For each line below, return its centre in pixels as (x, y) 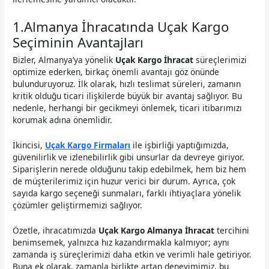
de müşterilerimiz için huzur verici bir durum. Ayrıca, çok (124, 181)
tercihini (232, 230)
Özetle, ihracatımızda (56, 230)
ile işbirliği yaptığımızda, (180, 145)
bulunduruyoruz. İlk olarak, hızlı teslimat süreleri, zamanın (127, 84)
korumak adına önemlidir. (63, 120)
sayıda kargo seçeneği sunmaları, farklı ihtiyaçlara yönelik (127, 193)
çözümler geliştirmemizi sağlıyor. (78, 205)
